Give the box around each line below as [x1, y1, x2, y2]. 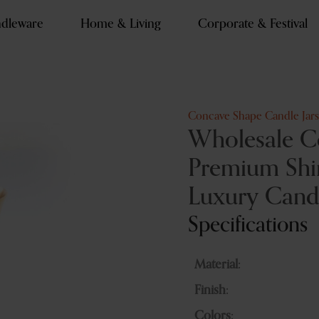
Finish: [194, 284, 228, 297]
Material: [194, 258, 240, 271]
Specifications [188, 207, 308, 242]
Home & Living [80, 18, 161, 31]
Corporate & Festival [197, 18, 308, 31]
